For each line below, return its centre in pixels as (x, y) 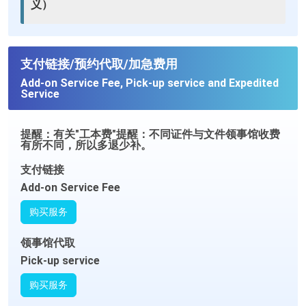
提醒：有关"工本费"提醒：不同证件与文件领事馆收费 (150, 134)
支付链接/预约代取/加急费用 (99, 64)
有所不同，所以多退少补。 (86, 145)
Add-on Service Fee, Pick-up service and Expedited (150, 83)
